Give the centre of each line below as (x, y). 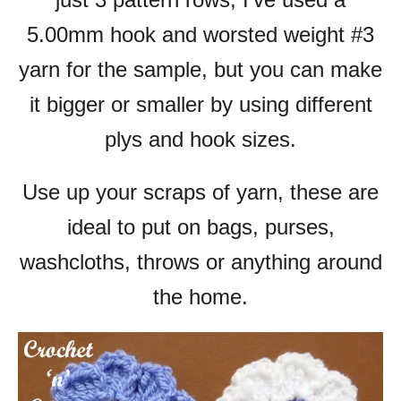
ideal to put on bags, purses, (200, 227)
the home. (200, 297)
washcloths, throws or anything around (200, 262)
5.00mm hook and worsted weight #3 (200, 34)
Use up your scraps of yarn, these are (200, 192)
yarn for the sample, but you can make (200, 69)
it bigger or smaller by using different (200, 104)
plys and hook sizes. (200, 139)
